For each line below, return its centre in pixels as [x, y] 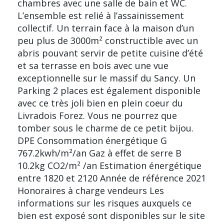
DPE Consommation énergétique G [92, 140]
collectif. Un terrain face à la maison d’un [106, 28]
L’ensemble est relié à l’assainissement [101, 15]
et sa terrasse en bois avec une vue [93, 65]
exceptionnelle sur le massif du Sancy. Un [106, 78]
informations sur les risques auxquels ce [104, 203]
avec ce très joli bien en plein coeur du [100, 103]
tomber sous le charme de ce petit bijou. [105, 128]
